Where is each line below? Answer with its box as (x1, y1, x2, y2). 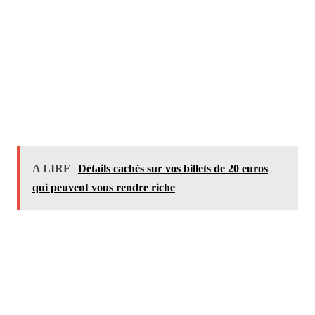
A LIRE (32, 162, 71, 175)
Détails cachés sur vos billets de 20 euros (78, 162, 268, 175)
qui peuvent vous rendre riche (32, 181, 175, 194)
